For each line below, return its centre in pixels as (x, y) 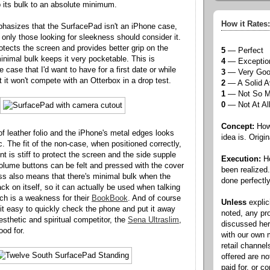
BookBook (110, 198)
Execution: (241, 159)
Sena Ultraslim (153, 220)
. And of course (154, 198)
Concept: (238, 127)
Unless (234, 203)
